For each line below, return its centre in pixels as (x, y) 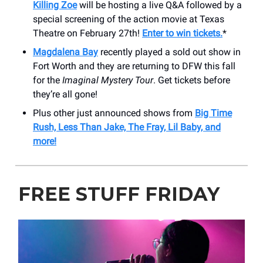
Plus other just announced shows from (114, 113)
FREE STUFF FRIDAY (119, 194)
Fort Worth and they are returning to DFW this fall (134, 66)
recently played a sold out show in (169, 52)
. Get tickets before (192, 80)
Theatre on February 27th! (87, 33)
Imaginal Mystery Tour (108, 80)
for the (48, 80)
